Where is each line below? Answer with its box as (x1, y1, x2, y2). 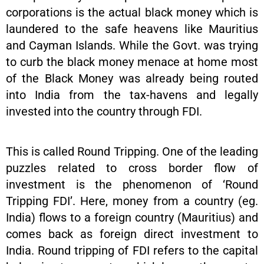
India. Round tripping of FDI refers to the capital (6, 243, 258, 258)
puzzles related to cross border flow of (6, 161, 258, 176)
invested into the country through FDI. (6, 104, 202, 119)
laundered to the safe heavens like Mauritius (6, 22, 258, 37)
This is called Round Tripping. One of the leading (6, 144, 258, 159)
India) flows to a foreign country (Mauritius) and (6, 210, 258, 225)
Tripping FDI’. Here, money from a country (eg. (6, 194, 258, 209)
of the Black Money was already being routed (6, 71, 258, 86)
